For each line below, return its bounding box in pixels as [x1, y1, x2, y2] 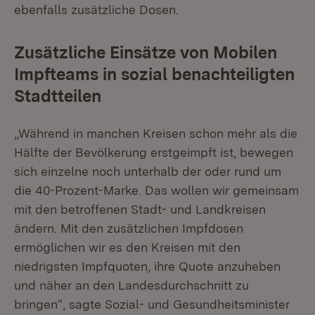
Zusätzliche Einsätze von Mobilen [14, 42, 277, 63]
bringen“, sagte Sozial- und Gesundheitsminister [14, 297, 290, 311]
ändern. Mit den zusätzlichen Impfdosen [14, 221, 243, 236]
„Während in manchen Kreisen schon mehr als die [14, 126, 297, 141]
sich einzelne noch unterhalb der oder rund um [14, 164, 281, 179]
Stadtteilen [14, 86, 101, 106]
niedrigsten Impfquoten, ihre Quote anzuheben [14, 259, 281, 274]
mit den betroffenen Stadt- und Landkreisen [14, 202, 266, 217]
